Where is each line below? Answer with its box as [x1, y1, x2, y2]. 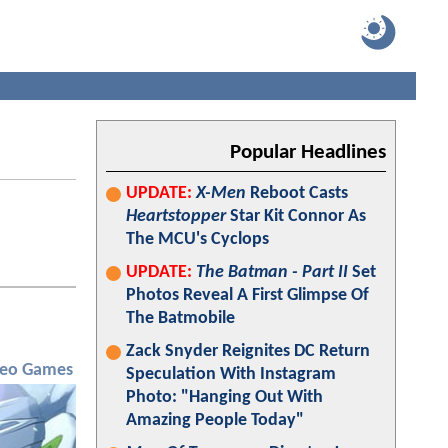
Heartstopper [126, 207, 226, 226]
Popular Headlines [230, 142, 386, 163]
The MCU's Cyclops [126, 230, 269, 249]
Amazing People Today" [126, 411, 304, 430]
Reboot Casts [246, 184, 348, 203]
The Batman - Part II [196, 263, 348, 282]
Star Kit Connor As [226, 207, 366, 226]
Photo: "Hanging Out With [126, 388, 323, 407]
